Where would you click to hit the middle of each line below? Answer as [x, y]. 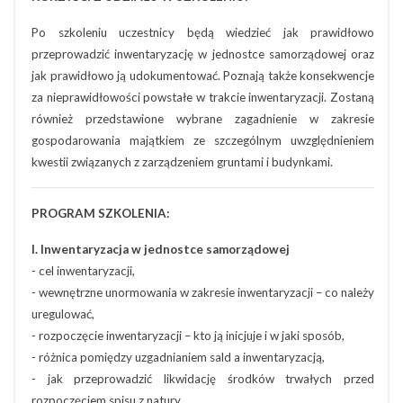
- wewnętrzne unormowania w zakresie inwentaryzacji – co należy [203, 292]
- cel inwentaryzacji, [83, 271]
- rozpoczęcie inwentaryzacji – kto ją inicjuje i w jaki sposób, [188, 336]
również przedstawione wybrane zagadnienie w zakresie [203, 119]
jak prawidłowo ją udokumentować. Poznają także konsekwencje [203, 76]
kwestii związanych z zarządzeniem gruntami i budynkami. [182, 162]
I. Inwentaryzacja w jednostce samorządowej [161, 249]
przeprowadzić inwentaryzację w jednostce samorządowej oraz [203, 54]
